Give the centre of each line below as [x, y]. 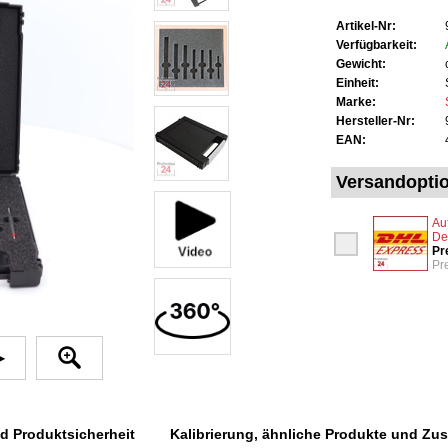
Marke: [356, 102]
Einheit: [357, 83]
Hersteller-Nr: [375, 121]
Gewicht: [361, 64]
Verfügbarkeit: [376, 45]
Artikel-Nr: [366, 26]
